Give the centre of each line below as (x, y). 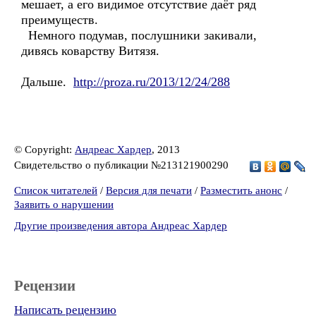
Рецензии (45, 286)
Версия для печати (149, 190)
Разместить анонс (241, 190)
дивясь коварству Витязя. (90, 51)
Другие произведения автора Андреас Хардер (121, 226)
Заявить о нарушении (64, 205)
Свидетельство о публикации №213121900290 (123, 165)
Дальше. (47, 82)
